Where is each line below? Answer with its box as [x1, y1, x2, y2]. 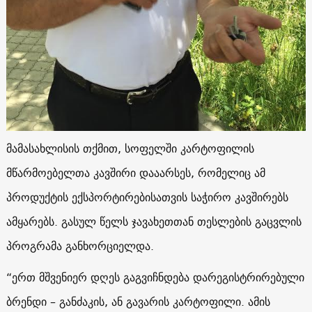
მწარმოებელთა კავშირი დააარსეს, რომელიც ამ [6, 162, 265, 182]
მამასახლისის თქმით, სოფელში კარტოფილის [6, 138, 254, 158]
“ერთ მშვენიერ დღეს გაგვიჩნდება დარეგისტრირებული [6, 267, 304, 287]
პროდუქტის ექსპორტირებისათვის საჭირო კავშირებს [6, 187, 288, 207]
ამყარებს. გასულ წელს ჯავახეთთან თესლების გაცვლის [6, 211, 302, 231]
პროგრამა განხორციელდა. [6, 235, 154, 256]
